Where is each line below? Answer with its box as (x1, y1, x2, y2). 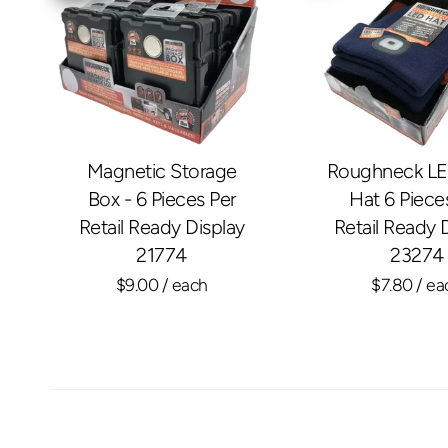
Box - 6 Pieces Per (87, 187, 236, 212)
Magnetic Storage (86, 159, 237, 184)
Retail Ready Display (78, 215, 245, 240)
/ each (158, 274, 208, 296)
